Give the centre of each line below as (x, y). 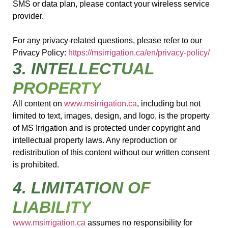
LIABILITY (52, 207)
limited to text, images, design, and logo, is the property (111, 116)
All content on (38, 103)
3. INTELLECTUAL (84, 68)
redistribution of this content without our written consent (111, 152)
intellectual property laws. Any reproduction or (95, 140)
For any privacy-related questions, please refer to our (107, 40)
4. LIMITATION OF (82, 188)
